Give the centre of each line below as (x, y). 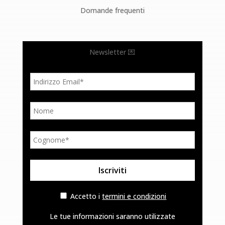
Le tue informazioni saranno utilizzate (112, 216)
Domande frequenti (112, 10)
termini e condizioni (134, 196)
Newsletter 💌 (113, 52)
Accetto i (85, 196)
